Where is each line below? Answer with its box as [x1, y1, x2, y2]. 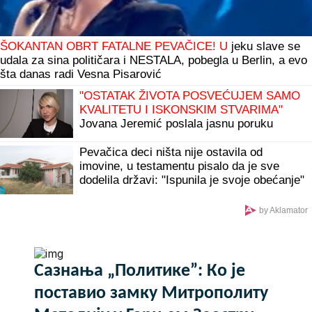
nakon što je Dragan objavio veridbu [79, 130, 266, 144]
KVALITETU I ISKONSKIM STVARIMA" [79, 102, 283, 116]
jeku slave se [228, 39, 300, 53]
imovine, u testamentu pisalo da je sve [79, 159, 279, 173]
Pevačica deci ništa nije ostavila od [79, 145, 263, 159]
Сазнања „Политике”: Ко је [34, 261, 245, 281]
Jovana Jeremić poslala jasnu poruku [79, 116, 273, 130]
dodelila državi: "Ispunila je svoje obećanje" [79, 173, 304, 187]
